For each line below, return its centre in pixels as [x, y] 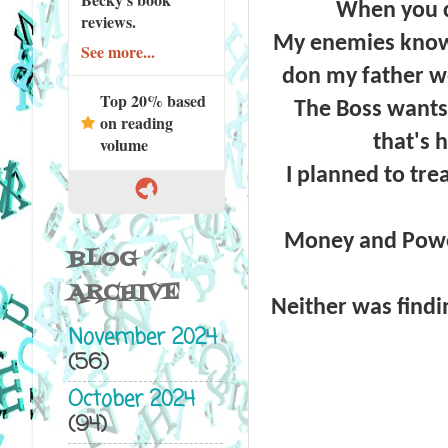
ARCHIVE [123, 293]
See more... [117, 51]
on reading [136, 122]
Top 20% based [152, 100]
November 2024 [142, 339]
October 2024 [131, 400]
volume [123, 144]
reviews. [108, 21]
